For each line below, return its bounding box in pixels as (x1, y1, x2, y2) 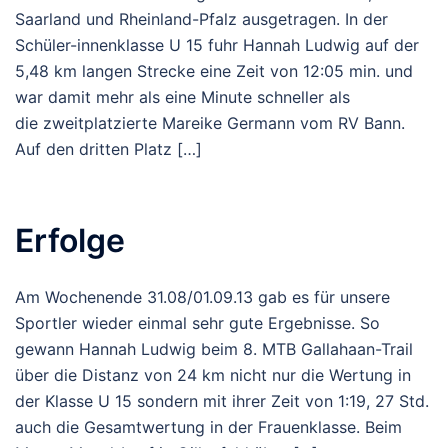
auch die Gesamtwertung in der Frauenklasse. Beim (15, 416, 402, 437)
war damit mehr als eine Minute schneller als (15, 86, 350, 107)
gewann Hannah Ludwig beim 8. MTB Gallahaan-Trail (15, 338, 413, 359)
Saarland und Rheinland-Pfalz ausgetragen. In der (15, 8, 388, 29)
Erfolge (15, 220, 125, 260)
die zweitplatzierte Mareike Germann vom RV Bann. (15, 112, 405, 133)
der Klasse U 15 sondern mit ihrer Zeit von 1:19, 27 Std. (15, 390, 429, 411)
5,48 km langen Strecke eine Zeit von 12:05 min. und (15, 60, 413, 81)
